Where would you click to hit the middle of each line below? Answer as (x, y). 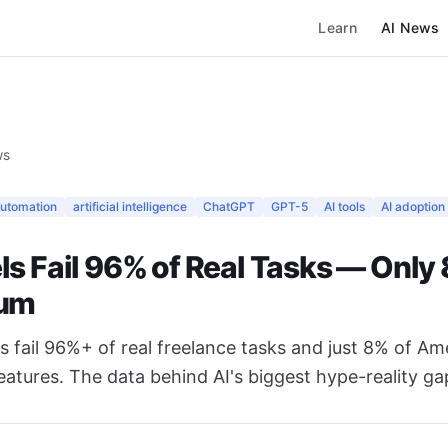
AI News (410, 27)
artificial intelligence (130, 206)
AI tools (344, 206)
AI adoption (413, 206)
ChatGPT (229, 206)
